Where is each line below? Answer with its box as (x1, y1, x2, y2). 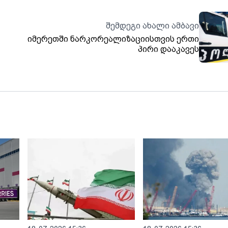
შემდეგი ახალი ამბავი (106, 21, 199, 31)
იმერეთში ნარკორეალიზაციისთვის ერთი (27, 34, 199, 44)
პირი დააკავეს (138, 44, 199, 54)
